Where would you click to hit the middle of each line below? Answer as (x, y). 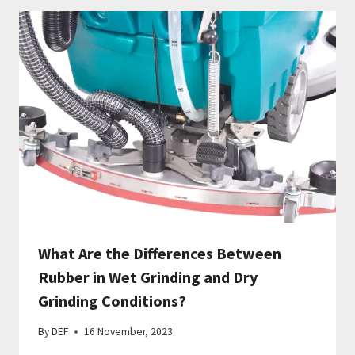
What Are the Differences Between (160, 253)
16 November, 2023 (129, 332)
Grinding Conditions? (112, 300)
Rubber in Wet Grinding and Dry (148, 277)
